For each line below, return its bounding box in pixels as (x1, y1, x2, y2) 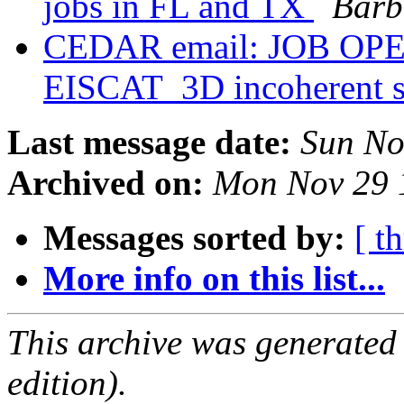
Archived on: (7, 163, 204, 203)
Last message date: (7, 123, 291, 162)
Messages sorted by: (43, 218, 345, 258)
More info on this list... (43, 259, 385, 298)
